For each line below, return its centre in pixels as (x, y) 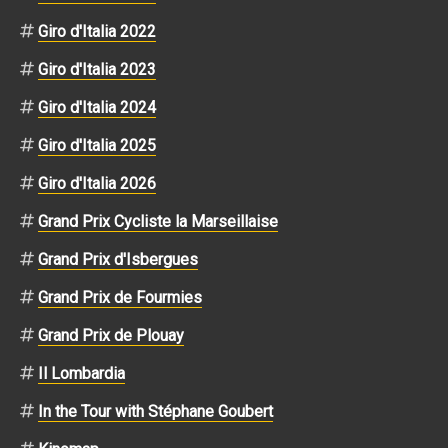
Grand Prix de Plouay (111, 335)
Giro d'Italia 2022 (97, 31)
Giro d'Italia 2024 (97, 107)
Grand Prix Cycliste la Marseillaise (158, 221)
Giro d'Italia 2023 (97, 69)
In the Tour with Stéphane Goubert (155, 411)
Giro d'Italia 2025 (97, 145)
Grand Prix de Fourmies (120, 297)
